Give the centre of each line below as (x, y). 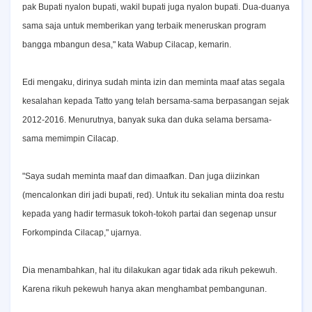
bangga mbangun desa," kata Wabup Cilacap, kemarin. (127, 45)
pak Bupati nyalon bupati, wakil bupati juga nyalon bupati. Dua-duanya (156, 7)
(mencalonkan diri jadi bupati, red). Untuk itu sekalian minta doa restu (153, 195)
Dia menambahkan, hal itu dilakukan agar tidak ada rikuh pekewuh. (150, 270)
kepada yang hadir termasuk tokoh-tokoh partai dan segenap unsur (149, 214)
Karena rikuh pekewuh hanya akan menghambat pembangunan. (146, 289)
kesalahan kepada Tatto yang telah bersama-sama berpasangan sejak (156, 101)
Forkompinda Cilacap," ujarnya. (82, 233)
